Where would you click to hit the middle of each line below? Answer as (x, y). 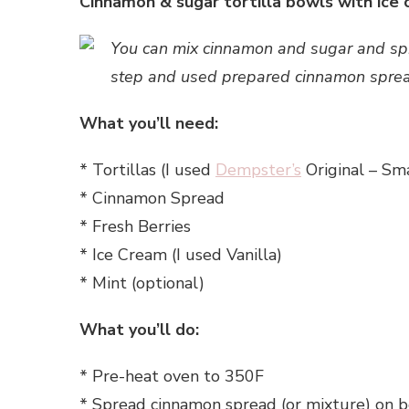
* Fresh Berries (135, 227)
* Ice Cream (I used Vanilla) (181, 255)
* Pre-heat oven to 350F (172, 377)
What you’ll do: (139, 330)
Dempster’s (258, 170)
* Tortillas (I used (147, 170)
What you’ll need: (149, 124)
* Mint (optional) (142, 283)
